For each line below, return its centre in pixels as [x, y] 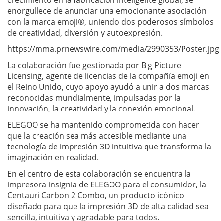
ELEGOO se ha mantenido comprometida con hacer [103, 125]
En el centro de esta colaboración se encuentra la [99, 173]
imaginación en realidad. [53, 157]
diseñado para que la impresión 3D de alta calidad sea [108, 206]
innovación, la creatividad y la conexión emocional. [101, 108]
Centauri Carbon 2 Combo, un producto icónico [96, 195]
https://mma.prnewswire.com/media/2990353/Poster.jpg [113, 49]
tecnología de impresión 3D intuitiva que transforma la [109, 146]
